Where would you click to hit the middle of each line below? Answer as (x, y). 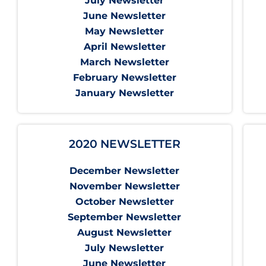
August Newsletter (125, 233)
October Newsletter (124, 202)
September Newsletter (125, 217)
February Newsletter (124, 78)
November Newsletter (124, 186)
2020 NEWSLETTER (124, 144)
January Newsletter (124, 93)
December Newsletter (125, 171)
